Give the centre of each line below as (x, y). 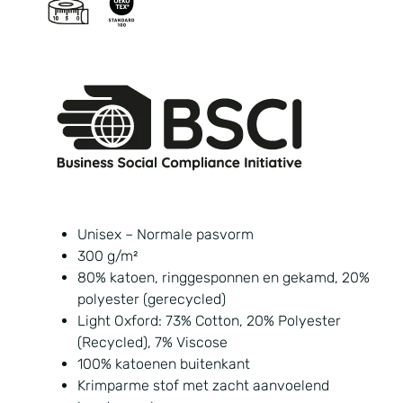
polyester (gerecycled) (151, 300)
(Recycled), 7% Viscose (152, 343)
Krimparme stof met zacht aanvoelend (203, 386)
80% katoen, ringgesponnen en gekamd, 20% (223, 278)
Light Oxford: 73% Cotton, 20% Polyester (209, 321)
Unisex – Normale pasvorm (165, 235)
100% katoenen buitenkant (163, 364)
